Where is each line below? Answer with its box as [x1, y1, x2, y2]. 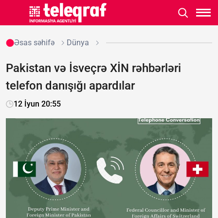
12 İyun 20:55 [14, 99, 61, 109]
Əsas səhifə [14, 38, 54, 47]
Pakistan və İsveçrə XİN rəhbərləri [6, 61, 181, 75]
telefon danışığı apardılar [6, 79, 135, 92]
